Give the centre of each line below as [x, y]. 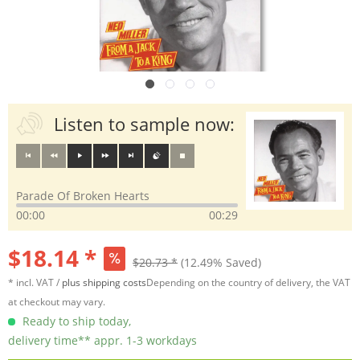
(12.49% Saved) [221, 262]
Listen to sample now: [144, 124]
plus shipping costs [104, 282]
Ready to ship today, [75, 321]
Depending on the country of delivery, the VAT [248, 282]
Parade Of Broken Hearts [83, 196]
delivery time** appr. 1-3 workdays [102, 340]
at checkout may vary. [57, 302]
